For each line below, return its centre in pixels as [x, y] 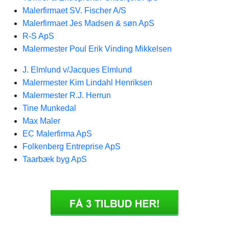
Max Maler [41, 121]
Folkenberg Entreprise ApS [72, 146]
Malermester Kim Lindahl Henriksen [87, 83]
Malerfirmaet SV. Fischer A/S [74, 10]
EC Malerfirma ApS [57, 134]
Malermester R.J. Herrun [67, 95]
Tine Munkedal [49, 108]
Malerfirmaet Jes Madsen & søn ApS [88, 23]
